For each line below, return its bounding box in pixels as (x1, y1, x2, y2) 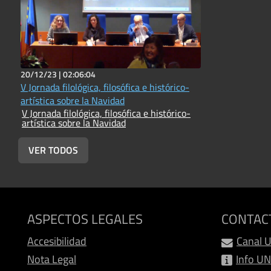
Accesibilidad (27, 233, 87, 250)
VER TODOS (28, 143, 78, 158)
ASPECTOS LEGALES (27, 209, 143, 230)
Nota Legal (27, 251, 76, 268)
